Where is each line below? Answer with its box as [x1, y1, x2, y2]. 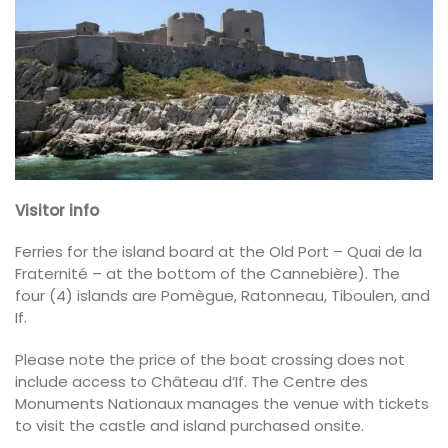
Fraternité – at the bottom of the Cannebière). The [15, 263, 400, 285]
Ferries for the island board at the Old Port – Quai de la [15, 241, 422, 263]
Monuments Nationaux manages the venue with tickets [15, 392, 429, 414]
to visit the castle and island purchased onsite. [15, 414, 364, 436]
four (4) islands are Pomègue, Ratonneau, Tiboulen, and [15, 285, 430, 307]
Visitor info [15, 199, 99, 221]
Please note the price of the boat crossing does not [15, 348, 405, 370]
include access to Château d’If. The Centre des [15, 370, 368, 392]
